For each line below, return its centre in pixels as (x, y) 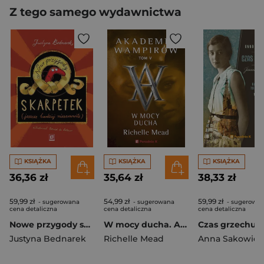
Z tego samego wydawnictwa (95, 12)
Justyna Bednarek (48, 238)
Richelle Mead (134, 238)
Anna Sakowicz (230, 238)
